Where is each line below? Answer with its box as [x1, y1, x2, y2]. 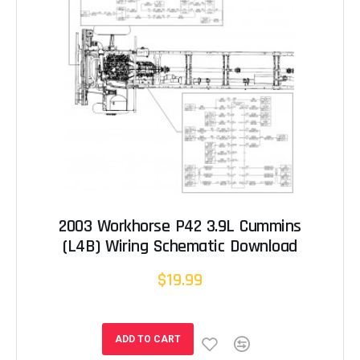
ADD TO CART [114, 333, 181, 346]
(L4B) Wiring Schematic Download [63, 235, 297, 259]
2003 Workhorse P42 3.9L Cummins [59, 215, 301, 239]
